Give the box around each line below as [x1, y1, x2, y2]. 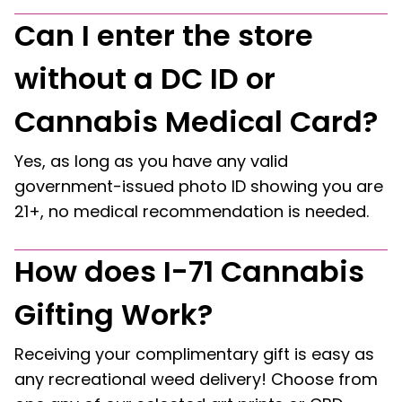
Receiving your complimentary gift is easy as [14, 343, 374, 365]
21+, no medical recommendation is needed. [14, 200, 369, 223]
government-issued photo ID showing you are [14, 175, 383, 197]
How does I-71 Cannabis [14, 251, 364, 292]
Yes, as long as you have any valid [14, 150, 288, 172]
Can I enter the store [14, 15, 313, 56]
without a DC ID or [14, 58, 275, 99]
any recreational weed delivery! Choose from [14, 368, 378, 390]
